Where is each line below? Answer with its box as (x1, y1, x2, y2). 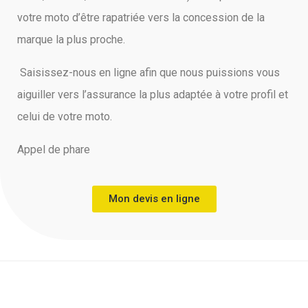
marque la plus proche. (17, 33, 128, 46)
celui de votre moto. (17, 110, 112, 123)
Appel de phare (17, 143, 90, 156)
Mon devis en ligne (108, 192, 200, 205)
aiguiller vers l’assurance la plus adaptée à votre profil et (17, 88, 288, 101)
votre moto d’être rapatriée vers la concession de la (17, 11, 265, 24)
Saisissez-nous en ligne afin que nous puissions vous (17, 66, 280, 79)
